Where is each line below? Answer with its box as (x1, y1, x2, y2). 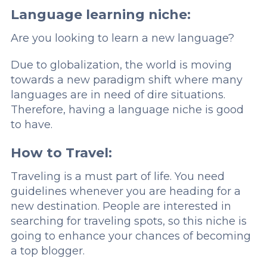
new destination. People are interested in (10, 200, 231, 213)
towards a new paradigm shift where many (10, 73, 243, 87)
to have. (10, 118, 52, 132)
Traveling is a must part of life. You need (10, 170, 225, 184)
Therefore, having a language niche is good (10, 103, 244, 117)
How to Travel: (10, 145, 112, 162)
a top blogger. (10, 244, 85, 258)
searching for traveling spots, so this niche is (10, 215, 247, 228)
